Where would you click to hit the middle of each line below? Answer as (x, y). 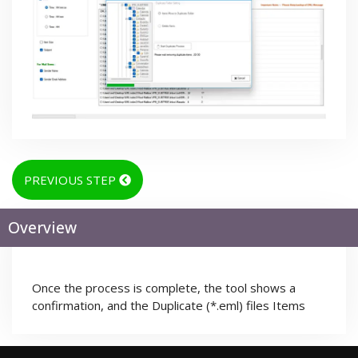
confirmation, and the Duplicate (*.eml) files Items (169, 305)
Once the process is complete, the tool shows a (164, 287)
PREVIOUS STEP (72, 179)
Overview (42, 227)
